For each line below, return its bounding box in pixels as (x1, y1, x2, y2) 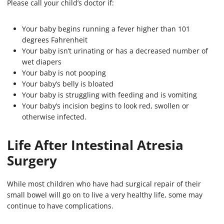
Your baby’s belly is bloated (22, 79, 113, 89)
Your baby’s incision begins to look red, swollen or (22, 101, 189, 111)
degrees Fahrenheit (22, 35, 87, 45)
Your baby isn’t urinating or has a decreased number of (22, 46, 208, 56)
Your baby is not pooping (22, 68, 106, 78)
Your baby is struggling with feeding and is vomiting (22, 90, 197, 100)
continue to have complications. (7, 201, 113, 211)
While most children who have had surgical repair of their (7, 179, 201, 189)
